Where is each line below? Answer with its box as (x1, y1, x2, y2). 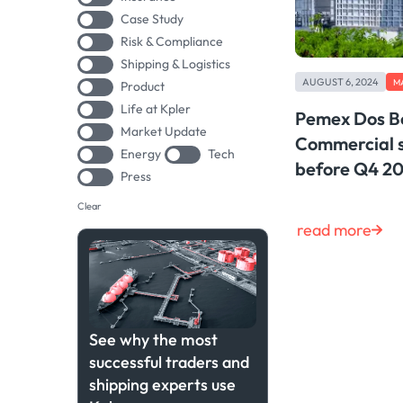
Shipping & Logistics (121, 56, 230, 72)
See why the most (89, 329, 218, 351)
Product (121, 78, 165, 94)
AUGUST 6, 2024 (302, 76, 379, 89)
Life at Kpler (121, 101, 191, 117)
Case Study (121, 11, 184, 27)
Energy (121, 146, 161, 162)
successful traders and (89, 352, 249, 373)
